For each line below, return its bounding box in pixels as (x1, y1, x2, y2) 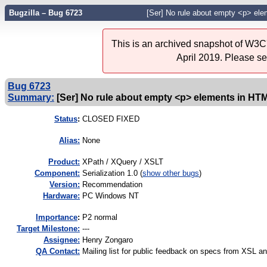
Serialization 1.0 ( (82, 169, 142, 178)
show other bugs (142, 169, 199, 178)
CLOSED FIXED (82, 114, 139, 124)
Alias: (59, 136, 80, 145)
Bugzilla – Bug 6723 (8, 8, 82, 17)
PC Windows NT (82, 191, 139, 201)
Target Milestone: (17, 224, 80, 234)
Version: (49, 180, 80, 190)
